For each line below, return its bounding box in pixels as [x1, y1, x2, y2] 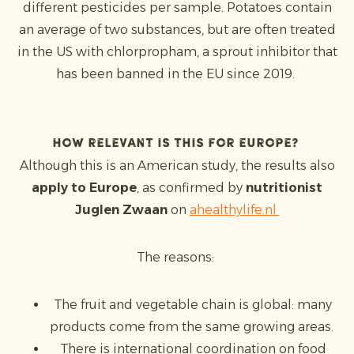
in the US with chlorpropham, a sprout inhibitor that [17, 44, 337, 59]
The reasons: [137, 250, 217, 265]
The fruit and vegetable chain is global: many [54, 297, 332, 312]
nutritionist [246, 180, 322, 195]
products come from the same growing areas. [49, 319, 337, 334]
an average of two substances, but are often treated [18, 22, 336, 37]
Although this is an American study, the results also [19, 158, 335, 173]
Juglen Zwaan [74, 202, 168, 217]
